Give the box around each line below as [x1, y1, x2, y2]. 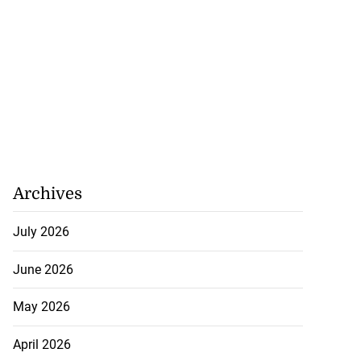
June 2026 [12, 261, 73, 277]
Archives [12, 185, 82, 204]
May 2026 [12, 299, 70, 315]
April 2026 [12, 336, 71, 352]
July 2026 [12, 224, 69, 240]
